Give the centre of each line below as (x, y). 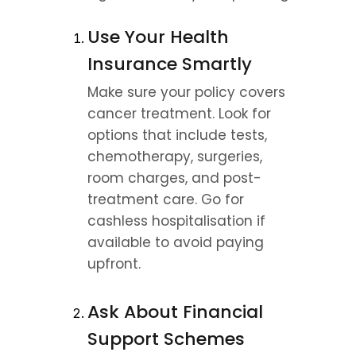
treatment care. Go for (166, 199)
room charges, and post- (174, 178)
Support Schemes (166, 339)
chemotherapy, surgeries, (175, 157)
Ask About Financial (175, 312)
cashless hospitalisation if (176, 221)
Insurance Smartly (170, 64)
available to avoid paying (176, 242)
